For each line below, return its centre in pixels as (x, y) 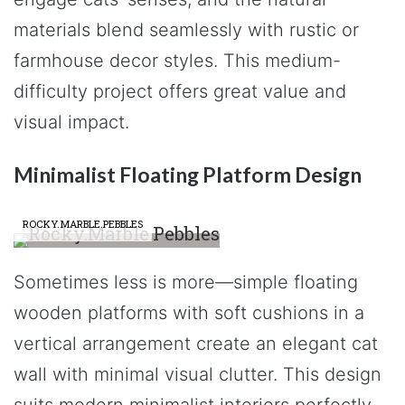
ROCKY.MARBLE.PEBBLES (83, 223)
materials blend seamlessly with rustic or (186, 30)
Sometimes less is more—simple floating (186, 282)
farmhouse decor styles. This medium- (177, 61)
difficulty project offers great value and (180, 91)
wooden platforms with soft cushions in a (189, 312)
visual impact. (71, 122)
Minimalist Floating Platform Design (188, 174)
